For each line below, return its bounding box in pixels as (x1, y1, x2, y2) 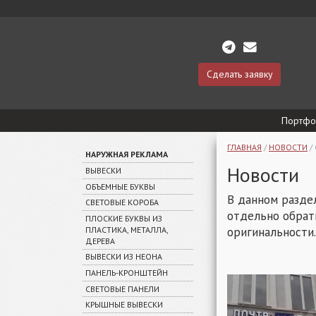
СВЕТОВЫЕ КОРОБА (85, 197, 159, 208)
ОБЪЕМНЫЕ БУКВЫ (85, 181, 155, 192)
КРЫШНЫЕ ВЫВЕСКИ (85, 299, 163, 310)
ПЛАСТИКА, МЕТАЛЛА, (85, 224, 168, 235)
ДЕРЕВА (85, 235, 115, 246)
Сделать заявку (206, 67, 273, 80)
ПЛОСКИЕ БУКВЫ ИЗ (85, 212, 162, 224)
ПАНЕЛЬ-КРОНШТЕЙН (85, 267, 168, 279)
